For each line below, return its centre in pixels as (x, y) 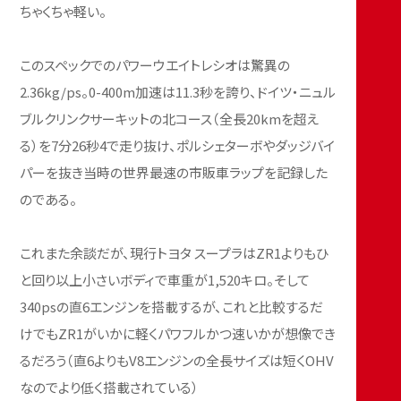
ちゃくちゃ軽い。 (64, 12)
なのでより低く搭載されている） (110, 388)
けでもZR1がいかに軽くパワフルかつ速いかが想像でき (178, 334)
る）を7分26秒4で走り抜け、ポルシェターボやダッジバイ (178, 146)
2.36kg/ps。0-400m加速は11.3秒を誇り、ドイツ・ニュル (178, 92)
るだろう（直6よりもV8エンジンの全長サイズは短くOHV (177, 361)
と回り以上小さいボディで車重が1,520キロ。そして (165, 280)
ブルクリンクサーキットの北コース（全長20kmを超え (170, 119)
